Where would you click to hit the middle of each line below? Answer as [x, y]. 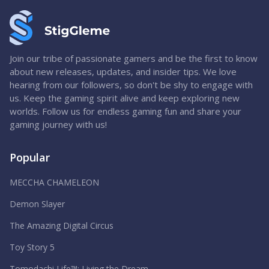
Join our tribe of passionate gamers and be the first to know [134, 58]
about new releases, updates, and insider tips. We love [123, 71]
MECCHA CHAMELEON [54, 182]
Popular [30, 157]
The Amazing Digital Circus [62, 225]
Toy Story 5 [32, 247]
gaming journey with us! [58, 124]
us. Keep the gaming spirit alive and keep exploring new [125, 98]
